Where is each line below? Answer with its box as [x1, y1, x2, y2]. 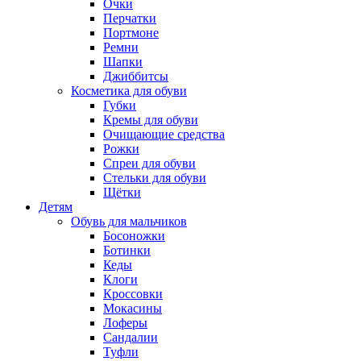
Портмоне [103, 26, 159, 40]
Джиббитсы [103, 69, 168, 84]
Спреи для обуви [103, 156, 196, 171]
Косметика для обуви [71, 84, 187, 98]
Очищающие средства [103, 127, 225, 142]
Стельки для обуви [103, 171, 206, 185]
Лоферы [103, 316, 147, 330]
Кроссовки [103, 287, 163, 301]
